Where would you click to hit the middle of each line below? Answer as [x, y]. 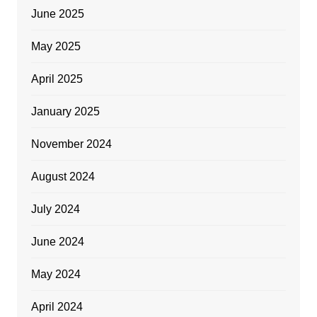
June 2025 [57, 14]
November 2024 [71, 144]
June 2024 [57, 242]
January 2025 [65, 112]
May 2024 [56, 275]
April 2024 [57, 307]
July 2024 [55, 209]
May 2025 [56, 47]
